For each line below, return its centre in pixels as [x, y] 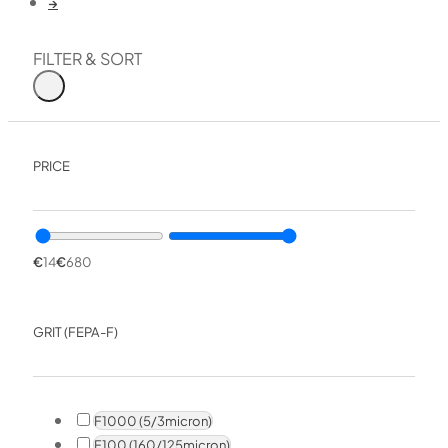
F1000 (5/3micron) [152, 420]
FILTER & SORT [87, 59]
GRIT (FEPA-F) [75, 332]
